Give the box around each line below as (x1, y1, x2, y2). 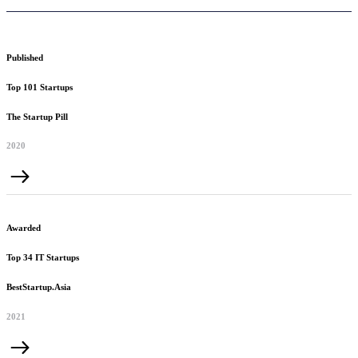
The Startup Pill (6, 111, 68, 121)
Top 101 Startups (6, 82, 73, 92)
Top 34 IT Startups (6, 253, 79, 263)
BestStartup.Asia (6, 282, 71, 292)
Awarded (6, 223, 41, 233)
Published (6, 52, 43, 62)
